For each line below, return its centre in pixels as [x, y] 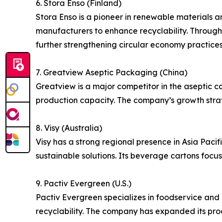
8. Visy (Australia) [69, 128]
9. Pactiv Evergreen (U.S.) [83, 184]
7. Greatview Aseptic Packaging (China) [111, 73]
